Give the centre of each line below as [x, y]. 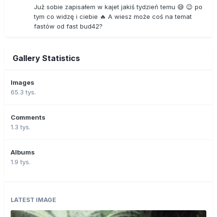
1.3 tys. [21, 127]
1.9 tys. [21, 162]
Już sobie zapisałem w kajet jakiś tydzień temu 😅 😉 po [118, 7]
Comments [28, 117]
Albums [23, 152]
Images [23, 82]
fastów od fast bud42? [68, 26]
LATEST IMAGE [33, 200]
